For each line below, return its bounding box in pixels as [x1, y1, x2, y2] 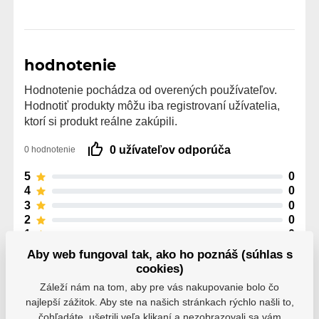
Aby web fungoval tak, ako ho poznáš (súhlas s [26, 247, 293, 261]
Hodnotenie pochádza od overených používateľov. [24, 83, 277, 96]
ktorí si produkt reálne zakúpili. [24, 114, 177, 127]
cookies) [135, 261, 184, 276]
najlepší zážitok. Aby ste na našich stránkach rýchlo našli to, [25, 296, 294, 308]
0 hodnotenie [24, 145, 75, 155]
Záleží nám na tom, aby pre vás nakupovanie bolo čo [40, 281, 279, 293]
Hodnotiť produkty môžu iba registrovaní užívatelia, [24, 98, 280, 112]
